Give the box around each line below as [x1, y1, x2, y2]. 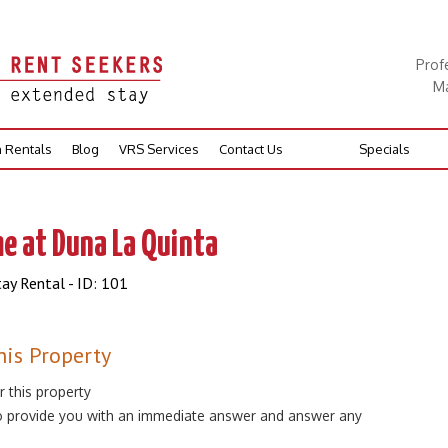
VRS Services [119, 141, 199, 157]
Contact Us [219, 141, 283, 157]
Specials [359, 141, 410, 157]
